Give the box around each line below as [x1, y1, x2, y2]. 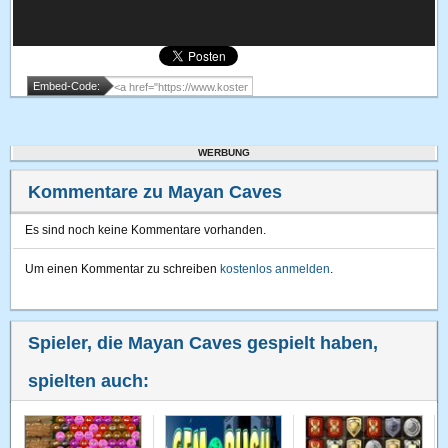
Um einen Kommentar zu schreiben [25, 262, 221, 276]
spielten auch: [28, 371, 150, 391]
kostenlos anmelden [220, 262, 331, 276]
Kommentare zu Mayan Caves [28, 182, 283, 202]
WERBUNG [198, 147, 250, 158]
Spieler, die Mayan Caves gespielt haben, [28, 333, 379, 353]
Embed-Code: [33, 80, 101, 92]
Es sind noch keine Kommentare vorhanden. [25, 223, 267, 237]
